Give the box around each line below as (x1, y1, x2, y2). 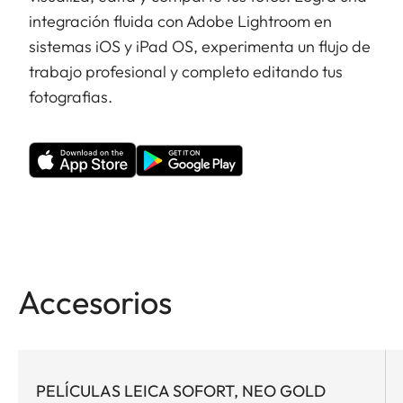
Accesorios (18, 282, 172, 323)
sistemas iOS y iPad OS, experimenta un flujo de (29, 36, 371, 58)
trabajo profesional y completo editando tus (29, 61, 343, 83)
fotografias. (29, 86, 123, 108)
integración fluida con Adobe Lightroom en (29, 11, 332, 32)
